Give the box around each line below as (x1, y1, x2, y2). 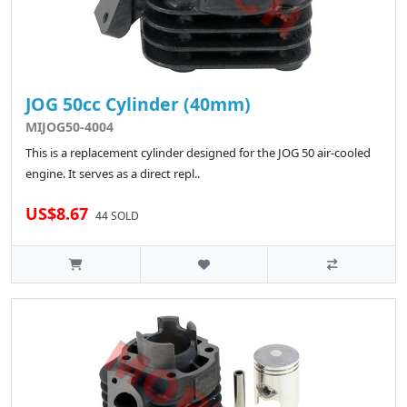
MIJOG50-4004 (25, 118, 114, 136)
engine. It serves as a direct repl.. (25, 165, 200, 183)
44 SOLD (95, 208, 139, 224)
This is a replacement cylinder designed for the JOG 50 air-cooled (25, 144, 371, 162)
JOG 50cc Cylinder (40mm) (25, 92, 251, 117)
